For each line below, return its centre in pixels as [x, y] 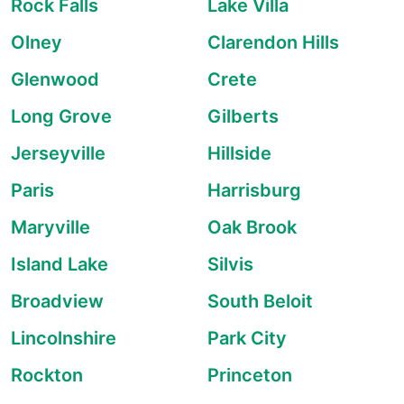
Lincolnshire [64, 338]
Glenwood [55, 79]
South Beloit [260, 301]
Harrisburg [254, 190]
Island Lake [60, 264]
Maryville [50, 227]
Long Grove [61, 116]
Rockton [47, 375]
